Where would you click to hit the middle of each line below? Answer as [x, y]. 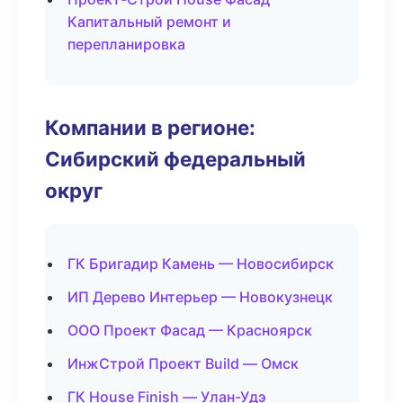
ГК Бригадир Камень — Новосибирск [201, 264]
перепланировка [126, 44]
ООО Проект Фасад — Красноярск [190, 330]
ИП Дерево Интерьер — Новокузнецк [200, 297]
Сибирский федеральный [175, 159]
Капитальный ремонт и [149, 22]
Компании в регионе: [150, 127]
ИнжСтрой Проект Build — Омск [183, 363]
